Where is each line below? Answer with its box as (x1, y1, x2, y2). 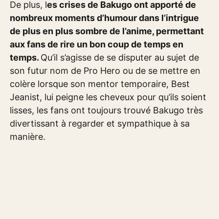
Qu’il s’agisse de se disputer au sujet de (41, 52, 199, 63)
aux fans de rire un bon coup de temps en (10, 39, 183, 50)
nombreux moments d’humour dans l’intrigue (10, 13, 199, 23)
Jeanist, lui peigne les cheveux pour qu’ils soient (10, 92, 206, 103)
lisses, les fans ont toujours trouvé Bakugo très (10, 105, 203, 116)
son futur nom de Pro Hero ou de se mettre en (10, 66, 200, 76)
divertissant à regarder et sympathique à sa (10, 118, 190, 129)
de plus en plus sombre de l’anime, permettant (10, 26, 204, 37)
